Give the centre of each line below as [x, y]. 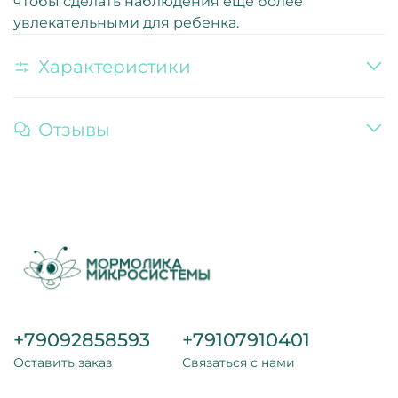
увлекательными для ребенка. [126, 22]
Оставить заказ [63, 362]
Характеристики [115, 66]
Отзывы [74, 129]
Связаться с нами [239, 362]
